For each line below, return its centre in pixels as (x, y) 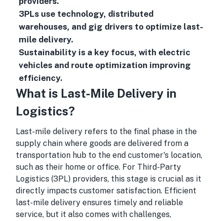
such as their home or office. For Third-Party (98, 167)
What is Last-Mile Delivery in (96, 93)
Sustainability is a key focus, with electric (104, 52)
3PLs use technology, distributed (86, 14)
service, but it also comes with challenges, (93, 214)
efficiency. (40, 78)
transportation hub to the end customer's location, (109, 155)
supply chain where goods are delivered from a (102, 143)
